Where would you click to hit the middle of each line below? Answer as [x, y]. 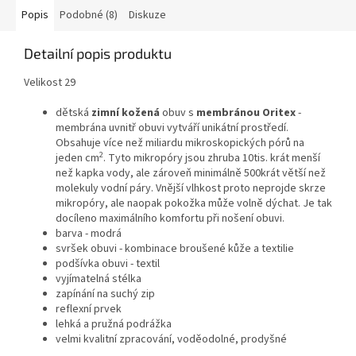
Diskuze [147, 15]
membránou [228, 113]
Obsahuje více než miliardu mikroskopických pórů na [180, 143]
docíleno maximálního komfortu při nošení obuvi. [170, 219]
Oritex [279, 113]
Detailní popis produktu [98, 54]
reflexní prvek [89, 310]
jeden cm [77, 159]
